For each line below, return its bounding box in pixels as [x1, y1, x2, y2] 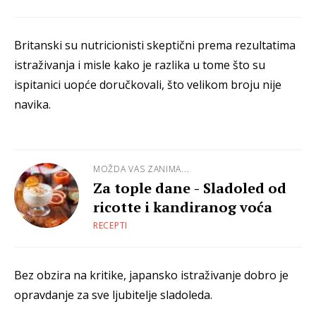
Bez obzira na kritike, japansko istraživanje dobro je [14, 267, 288, 284]
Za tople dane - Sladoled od [93, 178, 286, 198]
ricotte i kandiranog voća [93, 197, 272, 217]
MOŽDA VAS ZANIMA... [93, 163, 190, 176]
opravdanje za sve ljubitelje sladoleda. [14, 287, 212, 303]
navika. [14, 97, 51, 113]
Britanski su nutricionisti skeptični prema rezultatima [14, 37, 296, 54]
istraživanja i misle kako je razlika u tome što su [14, 57, 265, 73]
